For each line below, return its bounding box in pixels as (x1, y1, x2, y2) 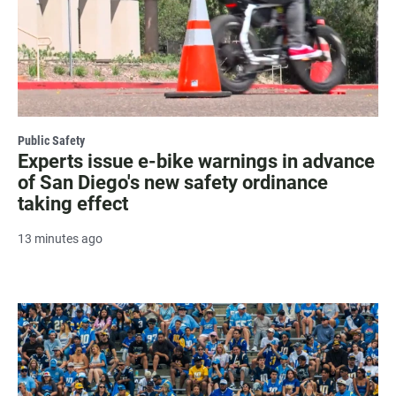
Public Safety (18, 133, 85, 148)
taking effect (18, 192, 128, 215)
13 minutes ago (18, 231, 103, 246)
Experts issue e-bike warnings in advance (18, 149, 375, 172)
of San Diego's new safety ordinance (18, 171, 328, 194)
